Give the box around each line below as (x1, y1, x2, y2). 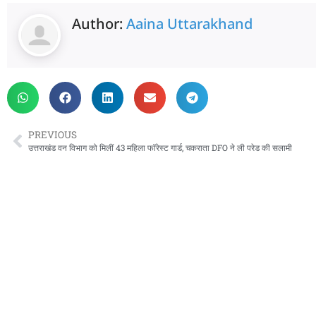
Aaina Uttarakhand (126, 14, 253, 34)
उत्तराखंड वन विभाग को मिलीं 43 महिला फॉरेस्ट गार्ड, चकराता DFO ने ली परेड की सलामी (28, 142, 292, 154)
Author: (72, 14, 126, 34)
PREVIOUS (28, 128, 77, 142)
